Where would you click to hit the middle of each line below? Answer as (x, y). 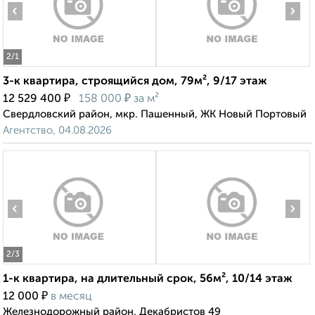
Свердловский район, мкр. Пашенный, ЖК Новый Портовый (155, 115)
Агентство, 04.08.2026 (57, 131)
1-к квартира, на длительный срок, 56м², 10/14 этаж (148, 279)
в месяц (71, 297)
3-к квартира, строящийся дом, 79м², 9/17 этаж (135, 82)
